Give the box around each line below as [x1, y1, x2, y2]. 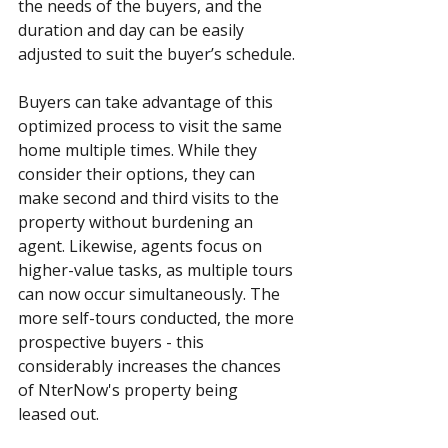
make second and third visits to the [18, 187, 283, 210]
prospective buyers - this [18, 331, 208, 354]
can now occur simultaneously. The [18, 283, 284, 306]
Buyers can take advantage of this [18, 91, 277, 114]
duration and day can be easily [18, 19, 248, 42]
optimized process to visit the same [18, 115, 286, 138]
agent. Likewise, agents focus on [18, 235, 266, 258]
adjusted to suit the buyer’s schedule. [18, 43, 295, 66]
